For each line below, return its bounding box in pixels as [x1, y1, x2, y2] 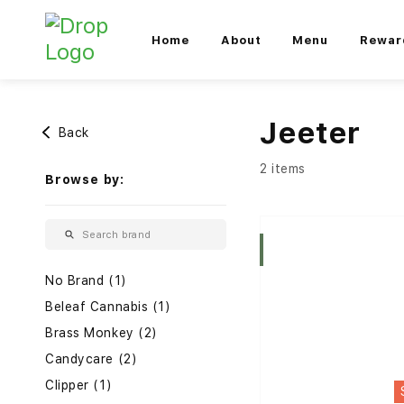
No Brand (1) [45, 273, 127, 289]
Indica [212, 243, 245, 256]
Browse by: [45, 172, 124, 188]
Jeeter [260, 115, 362, 151]
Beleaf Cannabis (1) [45, 299, 171, 315]
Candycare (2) [45, 352, 138, 367]
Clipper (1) [45, 378, 113, 393]
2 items [260, 161, 306, 176]
